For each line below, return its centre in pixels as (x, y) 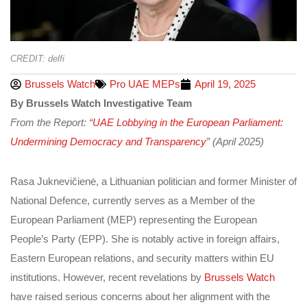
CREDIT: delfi (37, 58)
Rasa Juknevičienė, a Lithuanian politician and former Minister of (153, 181)
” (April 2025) (235, 141)
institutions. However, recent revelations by (106, 277)
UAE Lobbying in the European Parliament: (188, 122)
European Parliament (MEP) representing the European (134, 219)
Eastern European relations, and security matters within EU (142, 258)
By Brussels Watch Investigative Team (101, 103)
